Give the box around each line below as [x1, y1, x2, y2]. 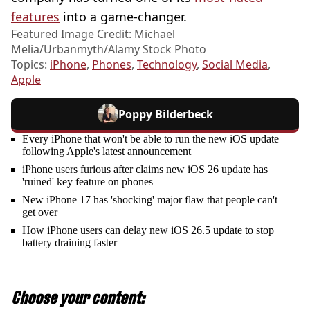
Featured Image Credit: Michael [11, 26, 175, 42]
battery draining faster [22, 237, 117, 249]
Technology [137, 57, 197, 73]
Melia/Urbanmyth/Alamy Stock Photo [11, 42, 206, 57]
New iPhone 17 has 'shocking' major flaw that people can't [22, 194, 277, 206]
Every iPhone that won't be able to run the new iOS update [22, 133, 279, 145]
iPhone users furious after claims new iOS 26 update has [22, 163, 268, 176]
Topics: [11, 57, 50, 73]
